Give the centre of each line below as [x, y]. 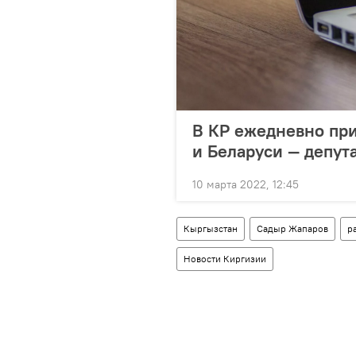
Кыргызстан [211, 228]
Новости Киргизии [225, 258]
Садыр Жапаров [292, 228]
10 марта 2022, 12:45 [246, 184]
